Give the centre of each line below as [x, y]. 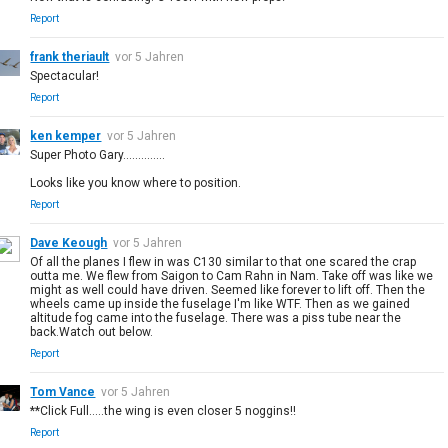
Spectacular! [65, 75]
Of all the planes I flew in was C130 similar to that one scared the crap [223, 261]
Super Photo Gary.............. [98, 154]
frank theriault [70, 56]
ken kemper [66, 135]
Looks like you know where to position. [136, 182]
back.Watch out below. [92, 331]
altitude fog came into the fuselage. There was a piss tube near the [216, 317]
